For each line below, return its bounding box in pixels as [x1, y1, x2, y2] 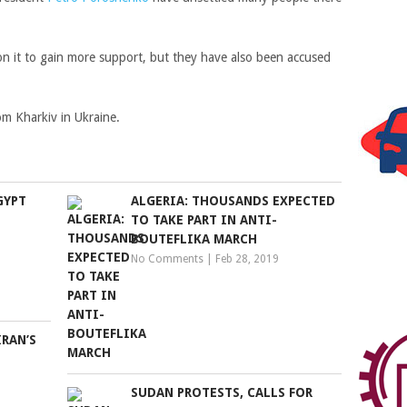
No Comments [131, 253, 204, 265]
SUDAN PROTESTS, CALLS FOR [131, 385, 313, 400]
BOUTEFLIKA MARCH [131, 232, 258, 246]
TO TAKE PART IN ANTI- [131, 213, 278, 227]
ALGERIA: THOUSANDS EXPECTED [131, 194, 336, 208]
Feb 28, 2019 [215, 253, 280, 265]
